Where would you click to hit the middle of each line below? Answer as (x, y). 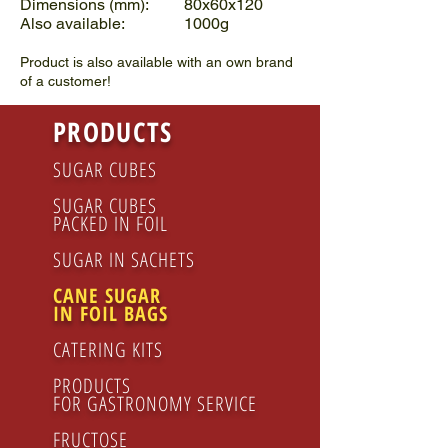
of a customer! (65, 81)
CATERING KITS (108, 349)
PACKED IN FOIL (110, 223)
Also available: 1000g (124, 23)
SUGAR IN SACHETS (124, 259)
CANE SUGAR (110, 295)
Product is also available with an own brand (156, 62)
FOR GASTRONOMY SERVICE (155, 403)
